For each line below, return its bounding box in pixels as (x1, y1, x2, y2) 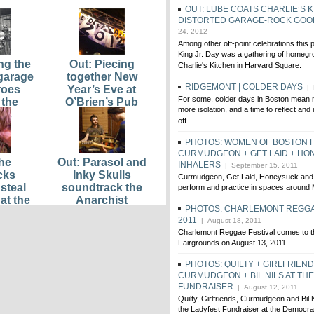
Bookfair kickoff (60, 207, 144, 219)
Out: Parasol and (57, 156, 146, 168)
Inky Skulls (72, 169, 131, 181)
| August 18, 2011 (197, 217, 261, 224)
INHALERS (178, 160, 221, 170)
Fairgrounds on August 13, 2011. (178, 238, 288, 248)
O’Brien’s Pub (65, 96, 138, 108)
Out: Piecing (69, 58, 135, 70)
